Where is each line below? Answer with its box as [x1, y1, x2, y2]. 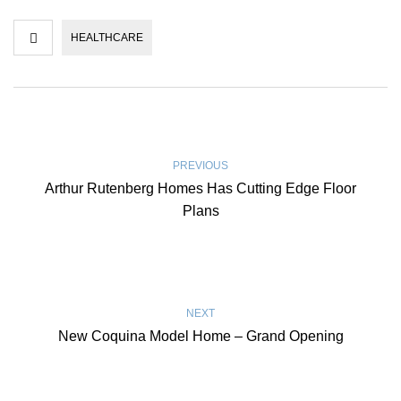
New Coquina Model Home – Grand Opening [57, 328, 344, 345]
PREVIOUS [173, 159, 228, 173]
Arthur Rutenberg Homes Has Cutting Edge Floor [45, 181, 356, 197]
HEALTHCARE [71, 31, 143, 45]
